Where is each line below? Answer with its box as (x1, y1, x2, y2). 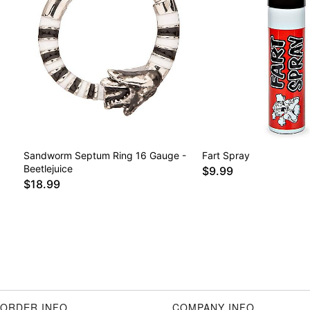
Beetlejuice (24, 163, 73, 175)
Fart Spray (201, 149, 250, 162)
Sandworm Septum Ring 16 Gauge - (24, 149, 186, 162)
